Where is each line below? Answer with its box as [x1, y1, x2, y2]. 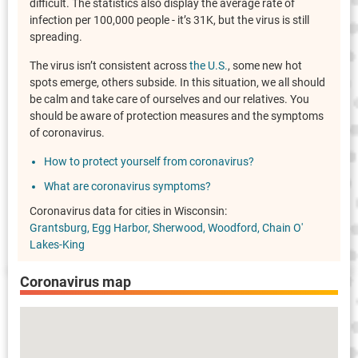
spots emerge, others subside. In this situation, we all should [30, 76, 325, 89]
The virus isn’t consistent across [30, 59, 189, 73]
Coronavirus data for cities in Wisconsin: [30, 205, 227, 218]
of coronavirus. [30, 126, 105, 140]
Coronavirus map [20, 273, 131, 291]
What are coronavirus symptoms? [44, 180, 211, 193]
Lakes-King [30, 238, 85, 252]
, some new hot [228, 59, 302, 73]
